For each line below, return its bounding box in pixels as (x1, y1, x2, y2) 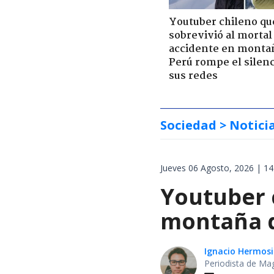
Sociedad (160, 116, 217, 133)
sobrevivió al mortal (169, 27, 272, 44)
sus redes (169, 67, 218, 84)
